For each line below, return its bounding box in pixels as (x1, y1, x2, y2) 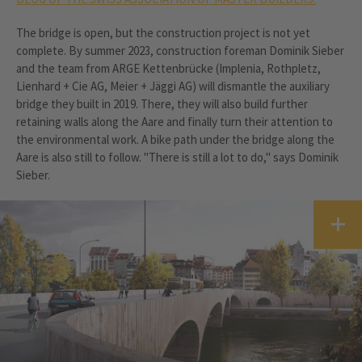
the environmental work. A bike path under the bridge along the (16, 131, 335, 147)
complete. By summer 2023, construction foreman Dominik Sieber (16, 42, 344, 58)
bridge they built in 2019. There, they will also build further (16, 95, 308, 112)
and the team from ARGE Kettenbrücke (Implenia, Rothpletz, (16, 60, 321, 76)
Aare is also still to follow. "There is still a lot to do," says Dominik (16, 149, 339, 165)
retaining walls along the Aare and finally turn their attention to (16, 113, 333, 129)
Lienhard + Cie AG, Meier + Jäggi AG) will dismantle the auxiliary (16, 78, 330, 94)
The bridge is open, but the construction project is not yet (16, 24, 310, 40)
